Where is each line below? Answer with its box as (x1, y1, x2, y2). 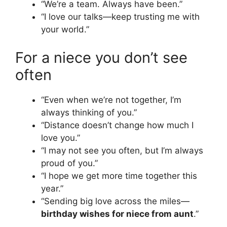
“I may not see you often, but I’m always (41, 145, 203, 156)
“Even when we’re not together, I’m (41, 94, 181, 105)
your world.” (41, 24, 89, 35)
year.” (41, 183, 63, 194)
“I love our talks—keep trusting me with (41, 12, 200, 22)
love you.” (41, 132, 80, 143)
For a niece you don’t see (15, 48, 187, 66)
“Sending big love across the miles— (41, 196, 190, 206)
